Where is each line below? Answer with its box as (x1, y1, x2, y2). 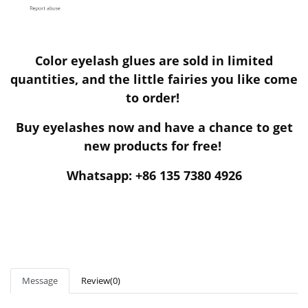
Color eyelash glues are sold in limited (35, 52, 273, 69)
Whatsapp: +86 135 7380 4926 (66, 167, 242, 184)
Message (22, 274, 58, 287)
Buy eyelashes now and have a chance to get (15, 119, 293, 136)
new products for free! (83, 137, 225, 155)
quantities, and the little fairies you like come (10, 71, 298, 88)
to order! (125, 89, 183, 107)
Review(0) (81, 274, 120, 287)
